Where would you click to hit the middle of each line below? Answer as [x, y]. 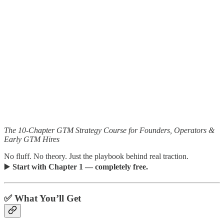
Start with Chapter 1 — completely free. [80, 166]
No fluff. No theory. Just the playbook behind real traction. [96, 156]
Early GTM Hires [32, 139]
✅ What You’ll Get [42, 198]
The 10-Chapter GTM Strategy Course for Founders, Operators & [109, 130]
